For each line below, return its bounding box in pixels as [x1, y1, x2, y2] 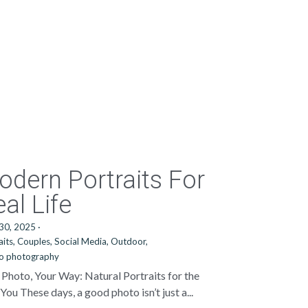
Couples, [17, 236, 53, 247]
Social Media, [54, 236, 109, 247]
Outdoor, [111, 236, 148, 247]
